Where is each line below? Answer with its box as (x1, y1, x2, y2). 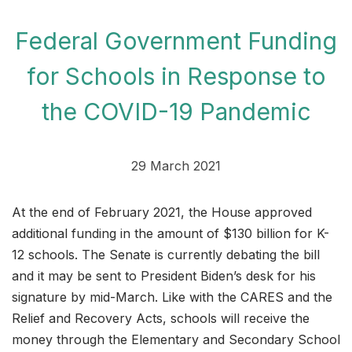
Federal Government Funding (15, 26, 337, 55)
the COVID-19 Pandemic (41, 97, 311, 126)
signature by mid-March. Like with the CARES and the (12, 288, 332, 305)
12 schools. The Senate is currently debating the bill (12, 246, 320, 262)
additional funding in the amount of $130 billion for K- (12, 225, 329, 241)
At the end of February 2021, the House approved (12, 203, 312, 220)
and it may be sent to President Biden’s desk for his (12, 267, 316, 284)
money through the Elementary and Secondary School (12, 331, 340, 347)
